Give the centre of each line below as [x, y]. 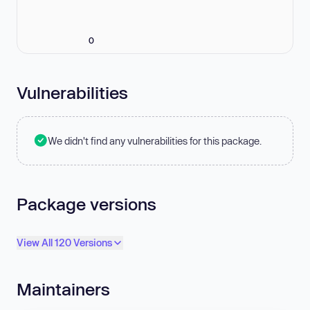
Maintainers [63, 289]
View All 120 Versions [64, 243]
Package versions [86, 203]
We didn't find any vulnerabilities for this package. [155, 140]
